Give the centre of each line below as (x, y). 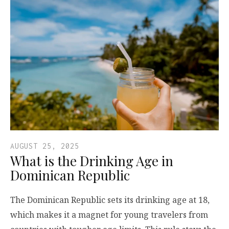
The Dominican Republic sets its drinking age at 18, (110, 200)
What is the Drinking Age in (92, 161)
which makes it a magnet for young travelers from (109, 215)
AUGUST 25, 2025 (45, 146)
